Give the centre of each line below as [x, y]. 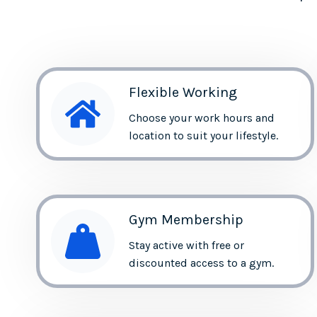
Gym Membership [186, 219]
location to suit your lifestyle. [203, 135]
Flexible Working [183, 92]
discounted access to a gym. [201, 263]
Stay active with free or [186, 245]
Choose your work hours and [202, 117]
